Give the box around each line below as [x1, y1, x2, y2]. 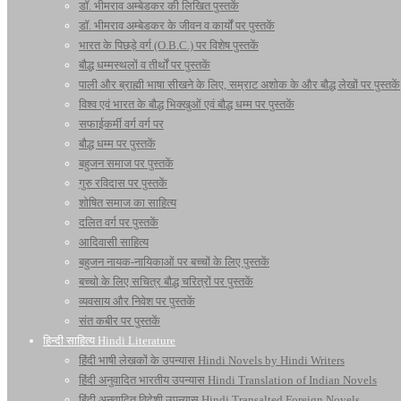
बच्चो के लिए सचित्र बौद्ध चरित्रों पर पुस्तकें [79, 275, 253, 288]
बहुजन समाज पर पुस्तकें [79, 157, 174, 170]
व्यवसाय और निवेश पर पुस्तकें [79, 294, 195, 308]
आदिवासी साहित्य [79, 235, 149, 249]
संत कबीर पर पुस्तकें [79, 314, 160, 328]
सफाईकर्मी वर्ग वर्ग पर [79, 117, 164, 131]
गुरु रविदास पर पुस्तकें [79, 176, 167, 190]
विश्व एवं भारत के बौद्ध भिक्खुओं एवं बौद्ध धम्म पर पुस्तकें [79, 98, 294, 111]
